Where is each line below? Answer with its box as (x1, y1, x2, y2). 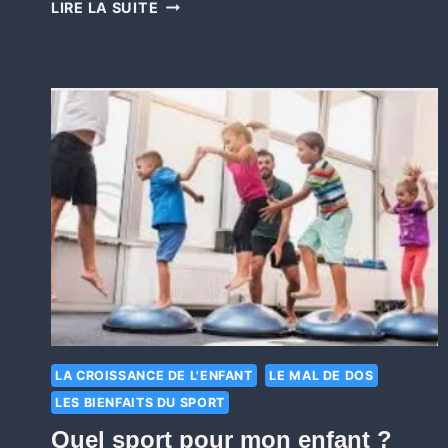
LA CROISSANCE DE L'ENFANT (55, 368, 253, 384)
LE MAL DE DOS (269, 368, 374, 384)
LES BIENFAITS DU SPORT (55, 395, 225, 411)
